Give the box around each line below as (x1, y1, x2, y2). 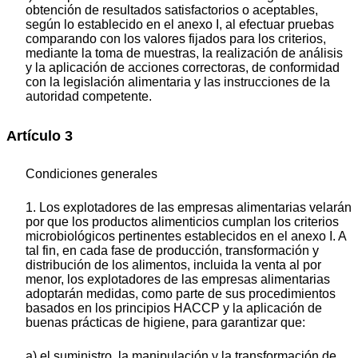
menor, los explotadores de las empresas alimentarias (26, 272, 330, 286)
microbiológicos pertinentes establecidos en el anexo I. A (26, 229, 346, 243)
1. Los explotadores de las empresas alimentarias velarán (26, 200, 352, 214)
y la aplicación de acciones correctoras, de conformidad (26, 61, 340, 75)
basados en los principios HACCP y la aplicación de (26, 300, 322, 315)
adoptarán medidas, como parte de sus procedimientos (26, 286, 336, 300)
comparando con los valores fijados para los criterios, (26, 32, 326, 46)
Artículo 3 (6, 128, 73, 145)
